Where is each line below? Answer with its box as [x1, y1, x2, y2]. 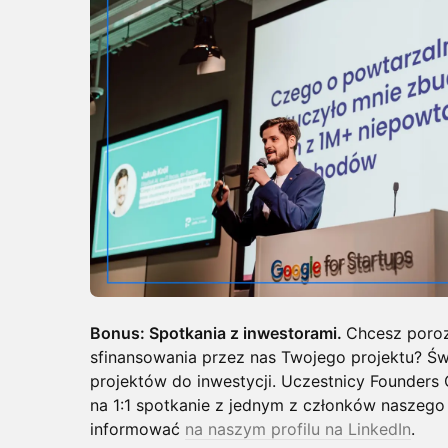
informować [90, 418, 185, 439]
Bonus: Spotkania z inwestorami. [90, 322, 346, 343]
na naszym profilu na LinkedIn [185, 418, 411, 439]
